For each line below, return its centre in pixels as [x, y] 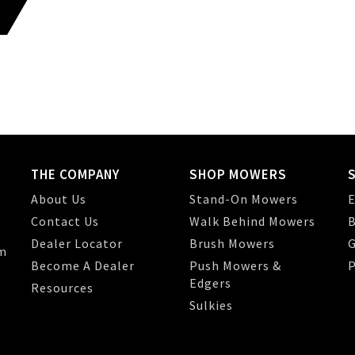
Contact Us [65, 221]
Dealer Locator [77, 243]
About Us [59, 199]
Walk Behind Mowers [252, 221]
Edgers [210, 283]
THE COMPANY [75, 174]
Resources [62, 288]
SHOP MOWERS [238, 174]
